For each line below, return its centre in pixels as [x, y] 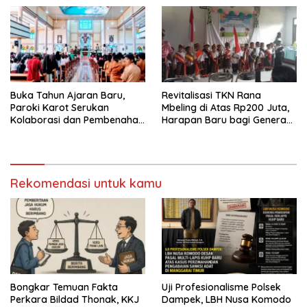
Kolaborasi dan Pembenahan [77, 120]
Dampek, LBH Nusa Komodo [226, 299]
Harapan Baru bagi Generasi [228, 120]
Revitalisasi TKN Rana [211, 96]
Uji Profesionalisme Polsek [221, 287]
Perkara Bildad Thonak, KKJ [75, 299]
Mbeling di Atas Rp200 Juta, [225, 108]
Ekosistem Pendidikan [60, 133]
